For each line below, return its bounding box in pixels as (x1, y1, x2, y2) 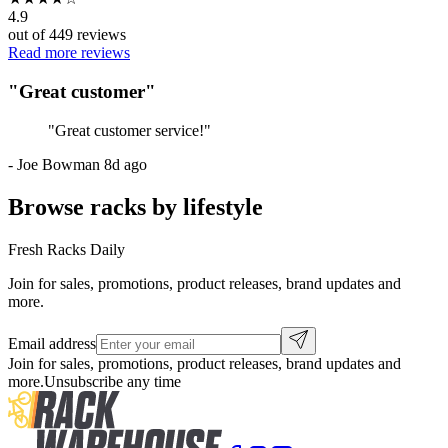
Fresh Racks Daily (8, 240, 125, 258)
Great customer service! (55, 121, 204, 139)
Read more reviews (8, 44, 130, 62)
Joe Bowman (17, 155, 100, 173)
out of (8, 26, 49, 44)
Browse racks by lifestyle (8, 193, 263, 220)
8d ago (104, 155, 147, 173)
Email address (8, 334, 96, 352)
